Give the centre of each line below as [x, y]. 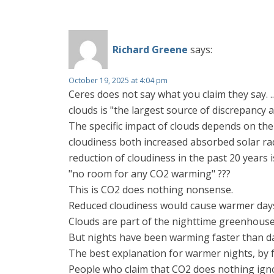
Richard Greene [150, 49]
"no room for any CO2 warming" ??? [150, 174]
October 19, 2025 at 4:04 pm [118, 80]
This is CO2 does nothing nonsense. [151, 190]
